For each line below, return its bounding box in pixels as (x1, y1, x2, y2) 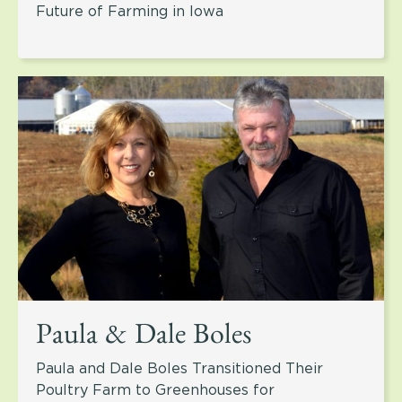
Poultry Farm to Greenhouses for (36, 381, 275, 399)
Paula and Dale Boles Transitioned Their (36, 360, 323, 378)
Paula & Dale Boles (36, 325, 251, 354)
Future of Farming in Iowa (36, 3, 223, 21)
